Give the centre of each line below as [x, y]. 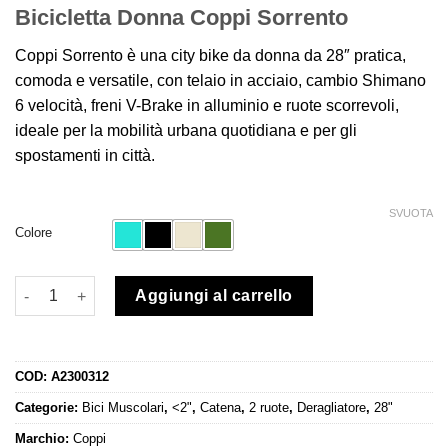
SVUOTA [411, 212]
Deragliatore [331, 408]
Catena [220, 408]
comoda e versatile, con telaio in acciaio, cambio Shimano [220, 81]
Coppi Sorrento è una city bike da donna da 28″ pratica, [210, 56]
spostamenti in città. [85, 156]
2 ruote [269, 408]
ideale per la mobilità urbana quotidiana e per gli [186, 131]
